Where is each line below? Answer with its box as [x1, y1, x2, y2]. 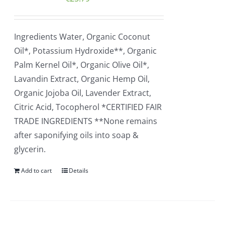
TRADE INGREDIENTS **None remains [14, 116, 158, 127]
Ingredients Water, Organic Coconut [14, 31, 151, 42]
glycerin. [14, 144, 46, 155]
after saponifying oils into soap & [14, 130, 139, 141]
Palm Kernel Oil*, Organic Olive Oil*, [14, 59, 150, 70]
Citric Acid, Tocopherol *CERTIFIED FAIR [14, 101, 162, 113]
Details [69, 166, 89, 175]
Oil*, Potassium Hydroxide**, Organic [14, 45, 157, 56]
